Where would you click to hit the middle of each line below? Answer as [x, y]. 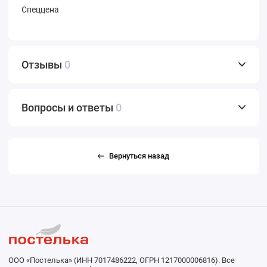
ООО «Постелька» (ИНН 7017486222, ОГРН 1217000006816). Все [121, 260]
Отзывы [43, 64]
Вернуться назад [139, 156]
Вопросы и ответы [69, 107]
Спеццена [40, 10]
